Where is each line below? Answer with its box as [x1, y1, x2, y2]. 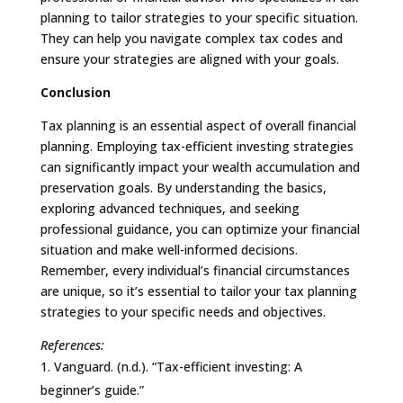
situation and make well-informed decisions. [40, 240, 298, 258]
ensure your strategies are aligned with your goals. [40, 49, 339, 67]
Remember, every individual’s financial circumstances [40, 261, 350, 279]
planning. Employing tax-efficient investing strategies [40, 137, 354, 155]
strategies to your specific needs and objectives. [40, 302, 326, 320]
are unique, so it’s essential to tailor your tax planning [40, 282, 357, 300]
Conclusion [40, 83, 111, 101]
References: [40, 336, 104, 354]
